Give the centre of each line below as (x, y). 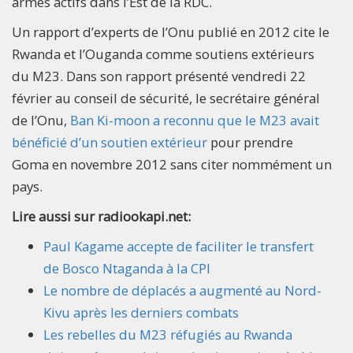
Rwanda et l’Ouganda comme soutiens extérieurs (163, 54)
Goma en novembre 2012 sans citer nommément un (172, 164)
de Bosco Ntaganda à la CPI (127, 268)
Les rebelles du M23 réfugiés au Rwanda (168, 334)
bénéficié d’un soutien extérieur (110, 142)
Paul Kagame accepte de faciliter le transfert (178, 246)
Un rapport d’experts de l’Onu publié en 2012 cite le (171, 32)
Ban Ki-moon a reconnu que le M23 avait (195, 120)
